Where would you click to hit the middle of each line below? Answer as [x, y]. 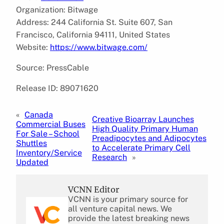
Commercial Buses [51, 124]
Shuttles [31, 143]
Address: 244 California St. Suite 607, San [94, 22]
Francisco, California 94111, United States [93, 34]
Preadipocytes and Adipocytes [149, 138]
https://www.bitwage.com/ [99, 47]
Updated [32, 162]
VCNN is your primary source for [128, 199]
